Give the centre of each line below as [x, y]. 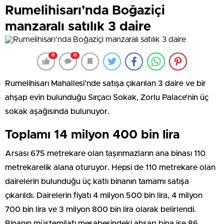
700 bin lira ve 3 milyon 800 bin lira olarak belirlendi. [100, 209]
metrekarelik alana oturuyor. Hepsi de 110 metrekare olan [110, 167]
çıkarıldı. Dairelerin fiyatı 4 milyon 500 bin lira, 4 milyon [104, 195]
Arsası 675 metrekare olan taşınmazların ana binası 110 [105, 153]
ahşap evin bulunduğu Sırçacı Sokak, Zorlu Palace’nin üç [107, 97]
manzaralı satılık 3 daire [78, 26]
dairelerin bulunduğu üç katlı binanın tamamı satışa [97, 181]
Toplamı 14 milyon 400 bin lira [92, 135]
